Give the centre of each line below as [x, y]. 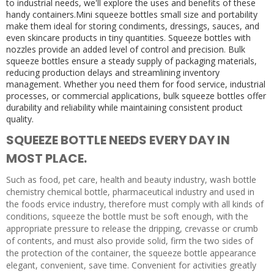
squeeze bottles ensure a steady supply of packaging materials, [131, 61]
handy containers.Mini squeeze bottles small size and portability [132, 15]
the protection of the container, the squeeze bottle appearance [131, 253]
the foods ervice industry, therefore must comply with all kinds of [135, 204]
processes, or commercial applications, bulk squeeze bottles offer [136, 96]
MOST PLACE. [46, 159]
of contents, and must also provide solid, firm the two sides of [130, 241]
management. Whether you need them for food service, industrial [136, 84]
